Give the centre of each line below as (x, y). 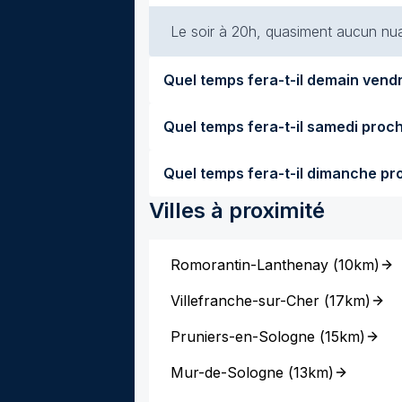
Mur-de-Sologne (227, 372)
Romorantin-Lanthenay (249, 265)
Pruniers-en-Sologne (243, 336)
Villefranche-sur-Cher (245, 301)
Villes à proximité (237, 210)
